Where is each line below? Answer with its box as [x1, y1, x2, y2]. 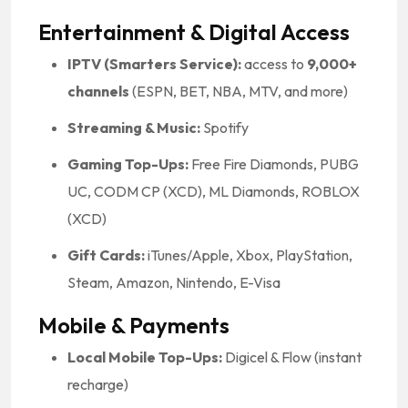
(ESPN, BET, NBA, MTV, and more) [129, 81, 348, 100]
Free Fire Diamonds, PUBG [189, 154, 359, 173]
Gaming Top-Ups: [67, 154, 189, 173]
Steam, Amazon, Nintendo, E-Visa [67, 272, 280, 291]
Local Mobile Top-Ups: [67, 347, 222, 366]
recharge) [67, 374, 128, 393]
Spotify [200, 117, 249, 137]
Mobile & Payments [38, 311, 229, 339]
